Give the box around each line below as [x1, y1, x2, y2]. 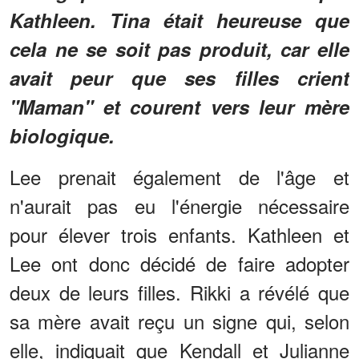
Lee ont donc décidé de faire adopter [10, 248, 349, 277]
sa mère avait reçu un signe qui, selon [10, 306, 349, 335]
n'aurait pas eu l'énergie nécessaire [10, 191, 349, 220]
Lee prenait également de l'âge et [10, 162, 349, 191]
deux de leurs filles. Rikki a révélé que [10, 277, 349, 306]
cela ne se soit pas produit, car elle [10, 34, 349, 63]
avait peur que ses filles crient [10, 63, 349, 91]
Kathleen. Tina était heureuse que [10, 6, 349, 34]
